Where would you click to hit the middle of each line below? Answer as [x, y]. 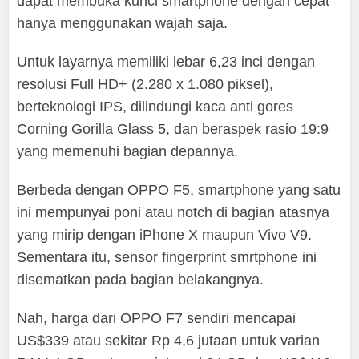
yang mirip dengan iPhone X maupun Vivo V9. [165, 234]
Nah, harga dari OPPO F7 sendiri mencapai [157, 318]
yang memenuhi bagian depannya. [128, 151]
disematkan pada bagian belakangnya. [141, 279]
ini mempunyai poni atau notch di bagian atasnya [173, 212]
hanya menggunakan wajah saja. [123, 23]
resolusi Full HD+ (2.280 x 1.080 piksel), [145, 84]
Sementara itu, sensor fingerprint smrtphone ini [167, 257]
